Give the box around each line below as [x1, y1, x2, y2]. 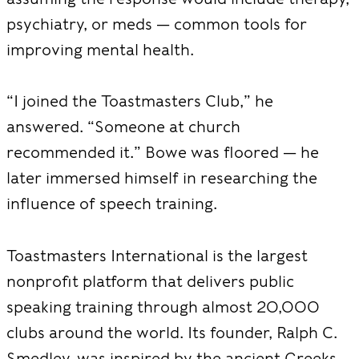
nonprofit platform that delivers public [6, 271, 294, 291]
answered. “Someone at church [6, 117, 240, 136]
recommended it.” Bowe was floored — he [6, 143, 319, 162]
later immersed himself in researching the [6, 168, 317, 188]
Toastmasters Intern [6, 245, 157, 265]
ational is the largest [157, 245, 308, 265]
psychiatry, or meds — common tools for [6, 14, 307, 34]
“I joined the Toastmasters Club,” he [6, 91, 273, 111]
